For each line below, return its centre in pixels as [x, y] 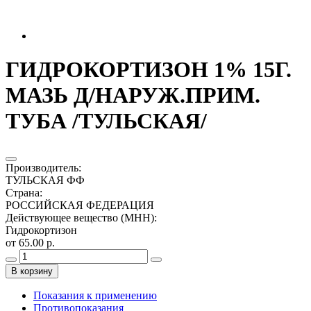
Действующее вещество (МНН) [80, 217]
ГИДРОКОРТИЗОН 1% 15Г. [149, 70]
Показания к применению [95, 295]
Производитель [42, 167]
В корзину [32, 271]
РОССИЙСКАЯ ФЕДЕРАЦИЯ [80, 205]
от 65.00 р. [30, 242]
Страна [23, 192]
